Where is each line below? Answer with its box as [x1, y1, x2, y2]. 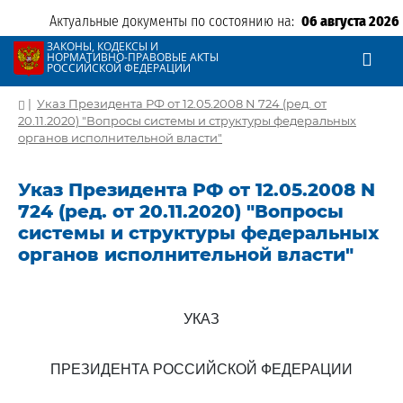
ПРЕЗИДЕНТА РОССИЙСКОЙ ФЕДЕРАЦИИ [50, 362, 353, 377]
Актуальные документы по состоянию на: [49, 13, 301, 30]
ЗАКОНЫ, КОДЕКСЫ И [47, 39, 158, 54]
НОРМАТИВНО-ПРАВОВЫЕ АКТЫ [47, 49, 219, 65]
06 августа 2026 [301, 13, 399, 30]
